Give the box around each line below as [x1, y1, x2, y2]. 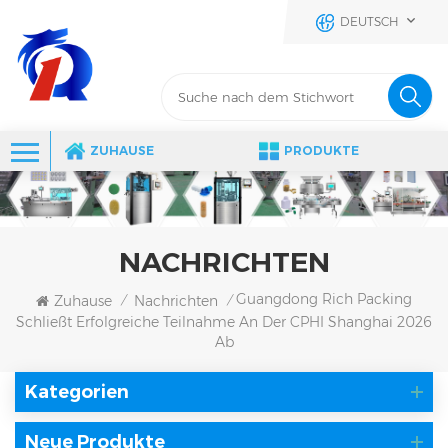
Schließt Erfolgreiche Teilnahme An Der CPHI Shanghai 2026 [16, 312, 432, 331]
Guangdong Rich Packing [236, 290, 412, 309]
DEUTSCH [340, 14, 399, 29]
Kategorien [25, 380, 129, 403]
